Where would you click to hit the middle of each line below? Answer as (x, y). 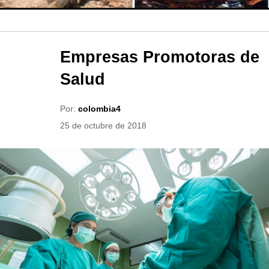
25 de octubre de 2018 (103, 125)
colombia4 (99, 109)
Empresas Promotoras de (160, 57)
